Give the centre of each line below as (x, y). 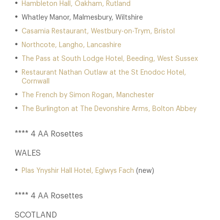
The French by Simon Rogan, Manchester (88, 95)
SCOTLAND (36, 215)
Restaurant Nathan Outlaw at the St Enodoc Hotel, (104, 73)
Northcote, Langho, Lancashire (71, 45)
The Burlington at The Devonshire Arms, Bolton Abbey (109, 109)
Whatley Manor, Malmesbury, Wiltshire (82, 18)
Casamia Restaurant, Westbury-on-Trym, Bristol (98, 31)
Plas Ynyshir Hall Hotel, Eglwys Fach (78, 171)
